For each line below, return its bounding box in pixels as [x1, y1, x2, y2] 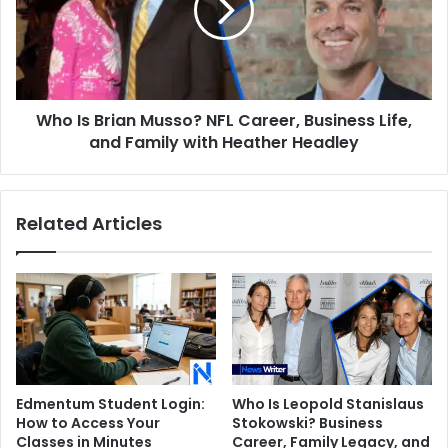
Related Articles [16, 210, 162, 236]
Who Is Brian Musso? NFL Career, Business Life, [36, 108, 412, 132]
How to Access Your [16, 413, 160, 434]
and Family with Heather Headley [89, 130, 359, 154]
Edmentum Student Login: [16, 394, 205, 415]
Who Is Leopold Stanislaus [232, 394, 424, 415]
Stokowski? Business [232, 413, 383, 434]
